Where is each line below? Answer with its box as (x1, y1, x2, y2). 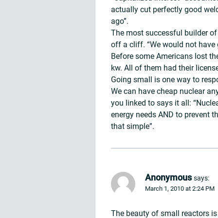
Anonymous (145, 172, 192, 182)
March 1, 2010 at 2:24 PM (145, 184, 215, 192)
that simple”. (111, 121, 154, 131)
